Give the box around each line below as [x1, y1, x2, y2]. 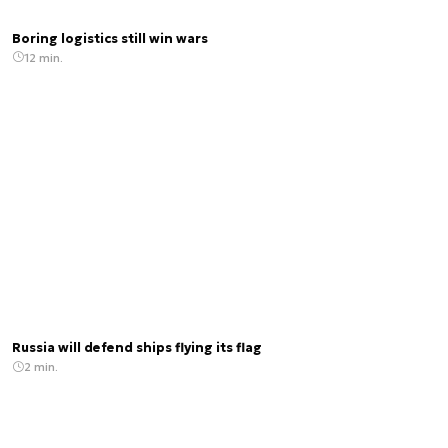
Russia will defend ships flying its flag [12, 340, 262, 357]
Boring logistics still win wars [12, 30, 208, 47]
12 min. [24, 49, 63, 65]
